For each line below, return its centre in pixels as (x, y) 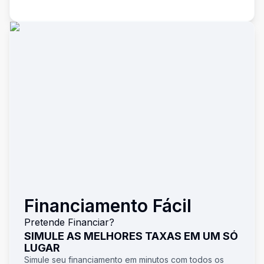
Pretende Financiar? (69, 222)
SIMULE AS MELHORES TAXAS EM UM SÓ (131, 236)
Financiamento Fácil (108, 206)
